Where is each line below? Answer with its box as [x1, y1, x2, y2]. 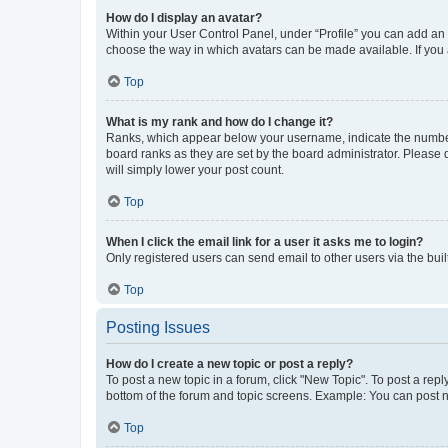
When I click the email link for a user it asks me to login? [106, 234, 423, 249]
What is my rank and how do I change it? [106, 114, 333, 129]
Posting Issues [106, 318, 210, 336]
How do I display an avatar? [106, 10, 262, 25]
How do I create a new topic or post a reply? [106, 356, 353, 371]
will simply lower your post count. [106, 162, 284, 177]
